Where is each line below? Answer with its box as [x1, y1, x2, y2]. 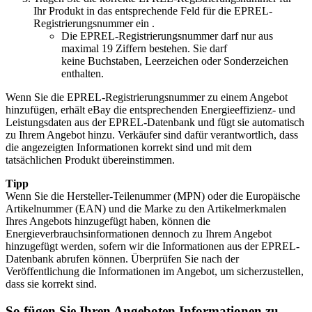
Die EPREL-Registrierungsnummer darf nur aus [61, 29, 273, 42]
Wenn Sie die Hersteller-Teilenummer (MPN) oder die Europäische [6, 189, 300, 202]
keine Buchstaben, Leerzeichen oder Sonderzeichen [61, 54, 288, 67]
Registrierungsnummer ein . [33, 17, 155, 29]
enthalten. [61, 67, 104, 79]
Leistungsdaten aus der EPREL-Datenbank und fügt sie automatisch [6, 116, 304, 128]
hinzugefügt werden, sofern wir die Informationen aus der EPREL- [6, 240, 299, 252]
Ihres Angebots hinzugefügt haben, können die [6, 214, 210, 227]
